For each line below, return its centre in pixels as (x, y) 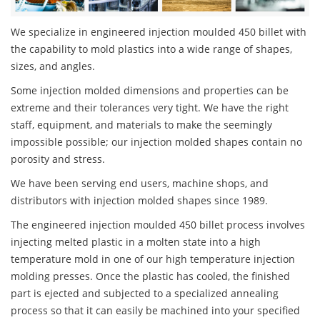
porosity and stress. (58, 159)
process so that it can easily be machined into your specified (155, 311)
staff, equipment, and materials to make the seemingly (141, 125)
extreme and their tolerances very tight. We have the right (150, 108)
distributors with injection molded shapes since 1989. (139, 201)
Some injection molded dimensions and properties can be (150, 91)
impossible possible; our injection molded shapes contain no (156, 142)
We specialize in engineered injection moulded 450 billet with (159, 32)
